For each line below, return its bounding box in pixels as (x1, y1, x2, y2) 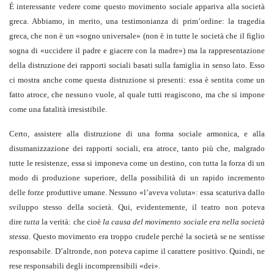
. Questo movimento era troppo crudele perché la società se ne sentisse (29, 232, 265, 242)
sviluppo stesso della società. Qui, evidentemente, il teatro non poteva (9, 202, 265, 212)
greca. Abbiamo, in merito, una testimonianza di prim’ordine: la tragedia (9, 17, 265, 26)
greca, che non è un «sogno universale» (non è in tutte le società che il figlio (9, 31, 265, 41)
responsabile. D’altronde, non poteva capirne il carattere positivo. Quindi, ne (9, 246, 265, 256)
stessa (9, 232, 29, 242)
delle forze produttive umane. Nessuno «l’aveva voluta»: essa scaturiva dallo (9, 188, 265, 198)
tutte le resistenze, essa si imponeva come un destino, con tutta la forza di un (9, 158, 265, 168)
